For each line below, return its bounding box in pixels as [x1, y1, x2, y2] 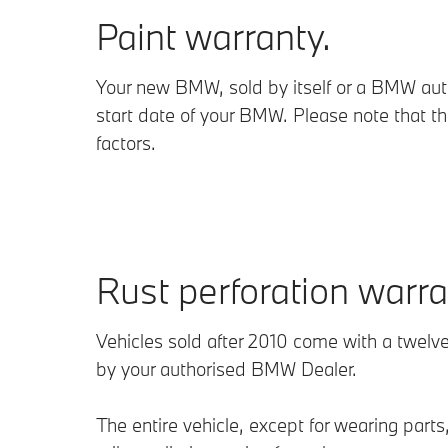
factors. [96, 130, 156, 155]
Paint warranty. [96, 11, 331, 60]
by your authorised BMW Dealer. [96, 356, 357, 381]
